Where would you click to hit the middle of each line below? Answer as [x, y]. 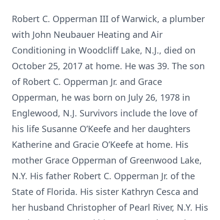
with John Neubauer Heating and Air [87, 34]
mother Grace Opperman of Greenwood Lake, [107, 160]
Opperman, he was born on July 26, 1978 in [101, 97]
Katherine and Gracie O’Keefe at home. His [100, 144]
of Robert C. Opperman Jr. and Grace [87, 82]
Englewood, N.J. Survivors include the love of [105, 113]
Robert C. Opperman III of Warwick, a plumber [108, 19]
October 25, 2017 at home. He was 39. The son [108, 66]
